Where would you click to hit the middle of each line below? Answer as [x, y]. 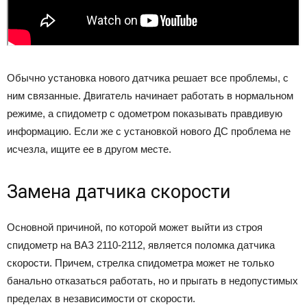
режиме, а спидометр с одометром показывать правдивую [145, 114]
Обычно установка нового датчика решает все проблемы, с [148, 78]
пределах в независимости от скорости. [101, 299]
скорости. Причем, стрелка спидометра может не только [140, 263]
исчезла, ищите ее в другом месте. [89, 149]
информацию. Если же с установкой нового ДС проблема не [149, 132]
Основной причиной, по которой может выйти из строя [135, 228]
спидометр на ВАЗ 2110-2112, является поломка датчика [141, 245]
